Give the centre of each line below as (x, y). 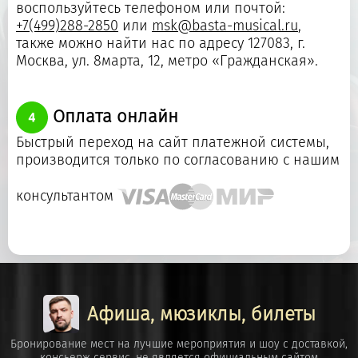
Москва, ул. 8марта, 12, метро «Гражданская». (167, 60)
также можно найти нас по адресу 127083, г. (161, 43)
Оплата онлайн (113, 116)
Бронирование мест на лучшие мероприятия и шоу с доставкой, (179, 344)
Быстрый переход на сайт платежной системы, (173, 142)
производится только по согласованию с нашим (178, 159)
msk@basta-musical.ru (225, 25)
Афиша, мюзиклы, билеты (201, 314)
